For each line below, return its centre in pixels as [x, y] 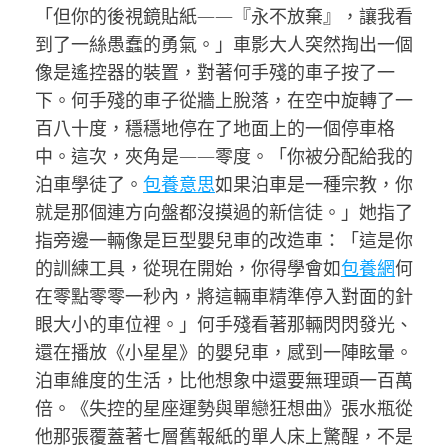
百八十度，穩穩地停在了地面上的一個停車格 [215, 128]
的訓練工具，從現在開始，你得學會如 [188, 268]
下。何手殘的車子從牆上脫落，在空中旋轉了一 [224, 100]
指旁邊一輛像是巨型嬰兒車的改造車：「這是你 [224, 240]
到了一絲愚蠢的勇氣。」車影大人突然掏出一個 [224, 44]
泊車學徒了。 [89, 184]
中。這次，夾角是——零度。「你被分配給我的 [224, 156]
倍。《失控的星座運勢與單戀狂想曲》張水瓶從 [224, 408]
